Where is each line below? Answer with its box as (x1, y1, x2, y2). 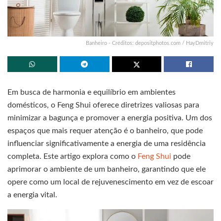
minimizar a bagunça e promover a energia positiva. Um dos (7, 113, 212, 122)
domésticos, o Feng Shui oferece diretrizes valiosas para (7, 101, 199, 109)
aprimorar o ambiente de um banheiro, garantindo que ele (7, 165, 206, 173)
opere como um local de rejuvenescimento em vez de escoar (7, 178, 214, 186)
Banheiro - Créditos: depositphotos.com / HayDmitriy (86, 40, 214, 46)
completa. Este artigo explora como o (7, 152, 138, 160)
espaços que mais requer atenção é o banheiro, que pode (7, 126, 203, 135)
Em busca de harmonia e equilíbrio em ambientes (7, 88, 176, 96)
